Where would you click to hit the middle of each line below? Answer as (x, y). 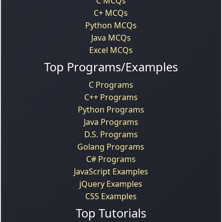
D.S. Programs (111, 134)
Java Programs (111, 122)
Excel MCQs (111, 50)
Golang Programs (111, 146)
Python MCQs (111, 25)
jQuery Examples (111, 184)
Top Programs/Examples (111, 67)
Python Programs (111, 109)
